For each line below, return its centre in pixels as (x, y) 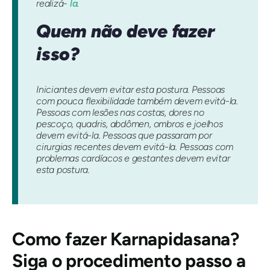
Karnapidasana (171, 239)
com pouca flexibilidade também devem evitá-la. (137, 101)
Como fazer (61, 239)
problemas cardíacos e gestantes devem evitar (133, 159)
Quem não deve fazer (126, 31)
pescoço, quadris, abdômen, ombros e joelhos (130, 124)
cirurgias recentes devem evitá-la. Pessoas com (135, 147)
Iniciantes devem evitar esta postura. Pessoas (131, 90)
